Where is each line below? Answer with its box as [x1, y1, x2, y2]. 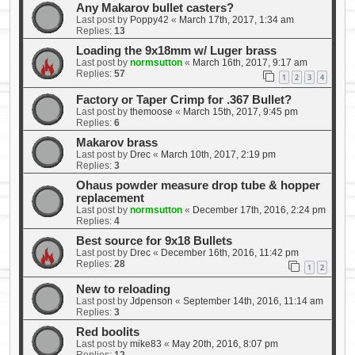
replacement [76, 191, 144, 204]
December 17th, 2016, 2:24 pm [193, 204, 326, 216]
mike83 [130, 338, 162, 350]
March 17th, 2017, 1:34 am [179, 13, 294, 25]
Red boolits [76, 326, 139, 339]
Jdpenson [130, 296, 173, 307]
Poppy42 [130, 13, 169, 25]
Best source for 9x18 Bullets [76, 234, 232, 247]
